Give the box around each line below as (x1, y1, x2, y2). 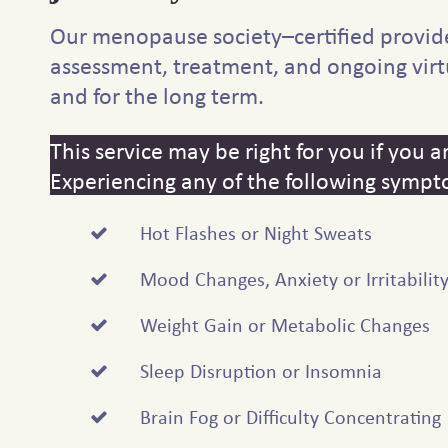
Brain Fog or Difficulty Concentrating (140, 403, 441, 431)
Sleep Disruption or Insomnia (140, 357, 382, 385)
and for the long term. (50, 79, 264, 112)
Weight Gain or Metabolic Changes (140, 311, 430, 339)
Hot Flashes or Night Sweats (140, 219, 372, 247)
